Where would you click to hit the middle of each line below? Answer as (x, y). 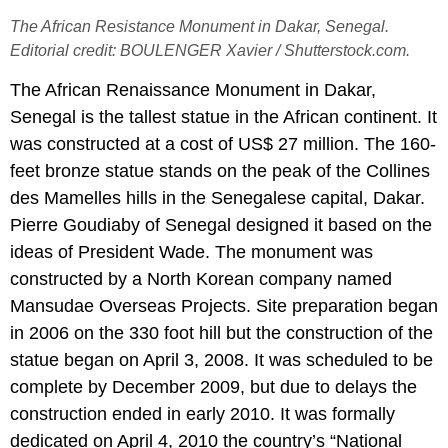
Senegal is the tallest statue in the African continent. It (223, 117)
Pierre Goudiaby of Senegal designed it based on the (221, 225)
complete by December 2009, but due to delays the (213, 387)
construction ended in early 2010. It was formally (202, 414)
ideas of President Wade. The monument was (191, 252)
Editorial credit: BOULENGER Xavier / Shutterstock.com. (210, 50)
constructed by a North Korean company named (201, 279)
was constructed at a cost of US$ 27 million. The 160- (223, 144)
